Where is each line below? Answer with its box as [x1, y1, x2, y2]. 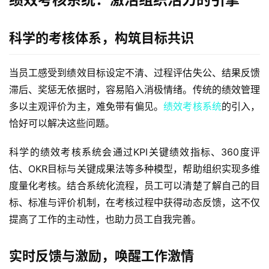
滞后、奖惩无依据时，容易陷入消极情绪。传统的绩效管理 [9, 83, 260, 96]
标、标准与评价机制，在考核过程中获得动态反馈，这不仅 [9, 196, 260, 209]
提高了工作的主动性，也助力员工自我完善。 [9, 213, 201, 226]
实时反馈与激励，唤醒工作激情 [9, 248, 194, 264]
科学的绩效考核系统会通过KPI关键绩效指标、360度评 [9, 146, 260, 159]
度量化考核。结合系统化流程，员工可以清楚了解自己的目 [9, 180, 260, 192]
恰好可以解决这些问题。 [9, 117, 115, 130]
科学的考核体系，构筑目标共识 [9, 30, 194, 46]
